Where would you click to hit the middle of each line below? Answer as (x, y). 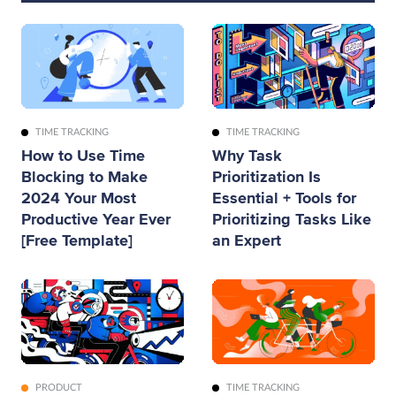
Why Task (247, 156)
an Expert (247, 240)
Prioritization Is (267, 177)
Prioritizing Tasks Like (292, 219)
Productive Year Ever (96, 219)
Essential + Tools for (284, 198)
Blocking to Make (84, 177)
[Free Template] (77, 240)
